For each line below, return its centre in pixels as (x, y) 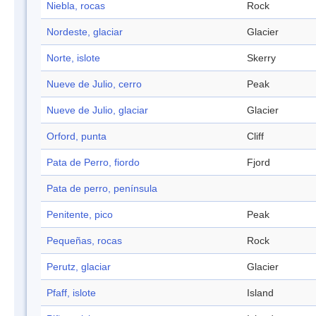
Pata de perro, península (102, 189)
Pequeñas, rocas (84, 241)
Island (260, 293)
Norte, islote (73, 58)
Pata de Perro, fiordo (93, 163)
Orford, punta (77, 136)
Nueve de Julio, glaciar (97, 110)
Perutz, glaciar (79, 267)
